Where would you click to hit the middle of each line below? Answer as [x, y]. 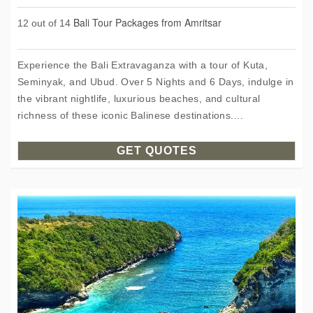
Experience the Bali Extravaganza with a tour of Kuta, [143, 65]
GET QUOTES [156, 151]
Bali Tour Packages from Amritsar [147, 22]
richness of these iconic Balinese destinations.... [131, 115]
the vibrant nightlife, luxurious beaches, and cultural [139, 99]
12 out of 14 [45, 23]
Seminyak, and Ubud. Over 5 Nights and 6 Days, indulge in [156, 82]
